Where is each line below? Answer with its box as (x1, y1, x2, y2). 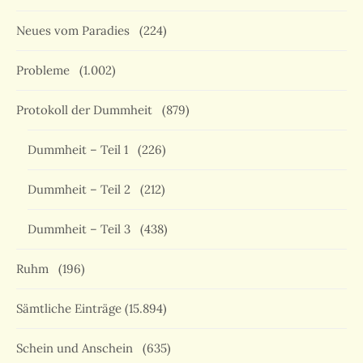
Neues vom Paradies (16, 23, 136, 39)
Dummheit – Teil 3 (28, 221, 137, 237)
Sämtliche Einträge (16, 301, 122, 317)
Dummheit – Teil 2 (28, 181, 137, 198)
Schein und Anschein (16, 340, 139, 357)
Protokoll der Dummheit (16, 102, 159, 118)
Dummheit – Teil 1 (28, 142, 135, 158)
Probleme (16, 62, 76, 79)
